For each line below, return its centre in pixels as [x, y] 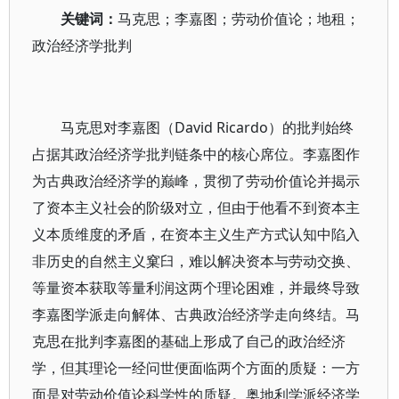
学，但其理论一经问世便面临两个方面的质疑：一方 [196, 368]
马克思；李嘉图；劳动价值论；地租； [239, 19]
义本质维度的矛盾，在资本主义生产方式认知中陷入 [196, 234]
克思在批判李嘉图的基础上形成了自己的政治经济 [189, 341]
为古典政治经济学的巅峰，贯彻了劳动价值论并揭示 [196, 181]
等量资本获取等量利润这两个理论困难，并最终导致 [196, 288]
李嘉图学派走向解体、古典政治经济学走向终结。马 [196, 314]
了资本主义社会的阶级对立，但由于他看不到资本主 [196, 208]
